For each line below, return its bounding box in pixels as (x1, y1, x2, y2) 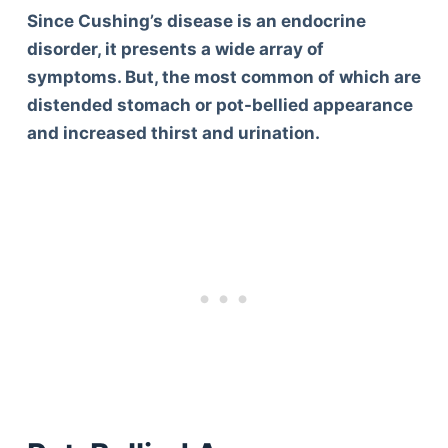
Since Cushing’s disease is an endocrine (26, 10, 366, 31)
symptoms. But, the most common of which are (26, 66, 421, 87)
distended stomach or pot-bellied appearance (26, 94, 413, 115)
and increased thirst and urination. (26, 122, 320, 143)
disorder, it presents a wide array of (26, 38, 324, 59)
